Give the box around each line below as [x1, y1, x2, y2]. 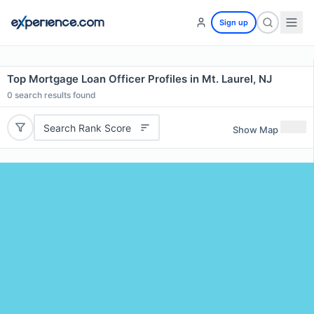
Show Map [233, 123, 278, 135]
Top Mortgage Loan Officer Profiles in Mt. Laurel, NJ [7, 72, 272, 86]
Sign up [219, 18, 248, 27]
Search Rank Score [43, 121, 131, 134]
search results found [13, 90, 96, 100]
